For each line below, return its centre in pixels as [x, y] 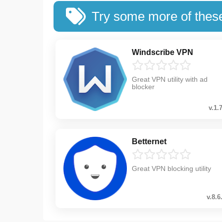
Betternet [149, 141]
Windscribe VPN [163, 52]
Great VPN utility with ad [170, 79]
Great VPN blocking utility [171, 168]
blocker [143, 86]
